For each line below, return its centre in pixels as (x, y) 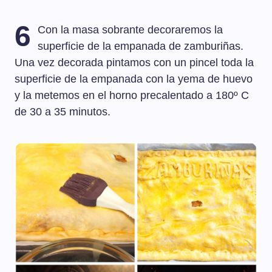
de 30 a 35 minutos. (63, 112)
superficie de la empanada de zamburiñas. (141, 46)
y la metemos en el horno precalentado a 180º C (132, 96)
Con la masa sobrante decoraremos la (131, 30)
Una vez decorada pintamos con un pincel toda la (134, 63)
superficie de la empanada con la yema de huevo (134, 79)
